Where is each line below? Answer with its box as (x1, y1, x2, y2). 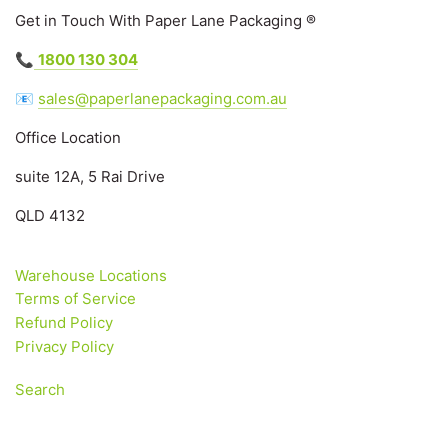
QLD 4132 (15, 206, 85, 226)
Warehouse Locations (15, 265, 167, 285)
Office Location (15, 128, 121, 148)
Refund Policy (15, 312, 113, 332)
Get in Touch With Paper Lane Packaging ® (15, 11, 316, 31)
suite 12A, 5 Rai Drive (15, 167, 165, 187)
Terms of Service (15, 289, 136, 309)
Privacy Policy (15, 336, 114, 356)
